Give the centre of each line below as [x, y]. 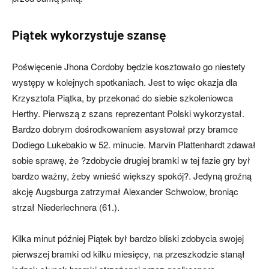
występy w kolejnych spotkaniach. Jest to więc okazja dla [125, 82]
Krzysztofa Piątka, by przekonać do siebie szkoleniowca [122, 98]
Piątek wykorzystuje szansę [89, 35]
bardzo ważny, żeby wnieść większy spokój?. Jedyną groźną [132, 176]
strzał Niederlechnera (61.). [66, 207]
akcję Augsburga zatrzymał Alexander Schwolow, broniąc [125, 191]
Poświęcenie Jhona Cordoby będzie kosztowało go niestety [129, 66]
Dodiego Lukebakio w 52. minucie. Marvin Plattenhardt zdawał [134, 144]
